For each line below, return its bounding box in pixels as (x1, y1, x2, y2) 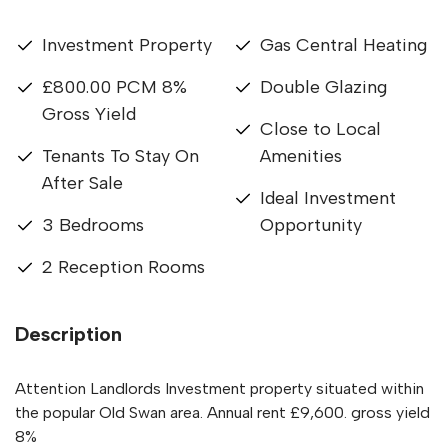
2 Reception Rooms (42, 256, 205, 278)
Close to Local (260, 118, 381, 140)
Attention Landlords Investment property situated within (15, 379, 424, 398)
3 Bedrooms (42, 214, 144, 236)
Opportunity (260, 214, 362, 236)
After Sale (42, 172, 123, 194)
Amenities (260, 145, 342, 167)
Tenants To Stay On (42, 145, 199, 167)
